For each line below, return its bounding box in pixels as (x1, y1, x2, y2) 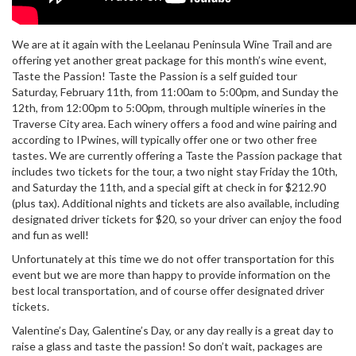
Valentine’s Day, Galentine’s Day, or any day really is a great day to (12, 323, 334, 337)
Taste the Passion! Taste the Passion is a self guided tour (12, 69, 297, 83)
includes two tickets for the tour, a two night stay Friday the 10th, (12, 164, 338, 178)
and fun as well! (12, 228, 89, 242)
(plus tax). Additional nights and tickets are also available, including (12, 196, 339, 210)
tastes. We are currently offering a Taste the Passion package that (12, 149, 342, 162)
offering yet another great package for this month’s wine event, (12, 53, 327, 67)
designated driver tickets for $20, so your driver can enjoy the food (12, 212, 342, 226)
